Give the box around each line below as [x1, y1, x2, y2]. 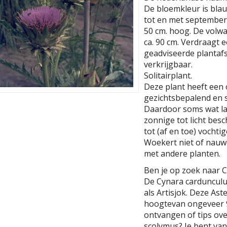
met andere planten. [144, 148, 220, 159]
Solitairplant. [144, 70, 192, 81]
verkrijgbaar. [144, 59, 193, 70]
